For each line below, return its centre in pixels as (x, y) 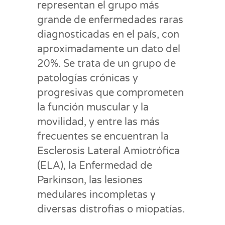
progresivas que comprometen (110, 93)
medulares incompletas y (96, 195)
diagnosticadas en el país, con (108, 35)
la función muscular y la (93, 107)
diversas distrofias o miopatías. (111, 209)
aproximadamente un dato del (109, 49)
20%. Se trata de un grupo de (106, 64)
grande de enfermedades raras (110, 20)
